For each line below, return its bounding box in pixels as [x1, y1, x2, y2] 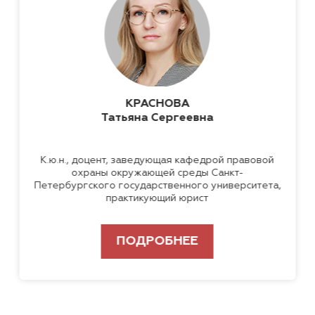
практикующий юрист [106, 193, 210, 204]
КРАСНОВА [125, 98, 190, 110]
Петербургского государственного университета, [34, 181, 281, 191]
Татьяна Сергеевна [101, 112, 214, 124]
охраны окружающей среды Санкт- [71, 168, 244, 179]
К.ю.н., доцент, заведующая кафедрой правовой [41, 155, 275, 166]
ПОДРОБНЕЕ [117, 235, 199, 248]
